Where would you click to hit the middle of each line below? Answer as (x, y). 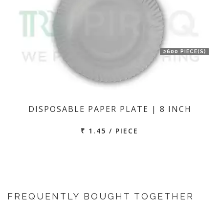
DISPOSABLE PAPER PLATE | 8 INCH (110, 109)
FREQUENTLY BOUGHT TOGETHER (101, 196)
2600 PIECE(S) (185, 51)
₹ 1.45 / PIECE (109, 131)
